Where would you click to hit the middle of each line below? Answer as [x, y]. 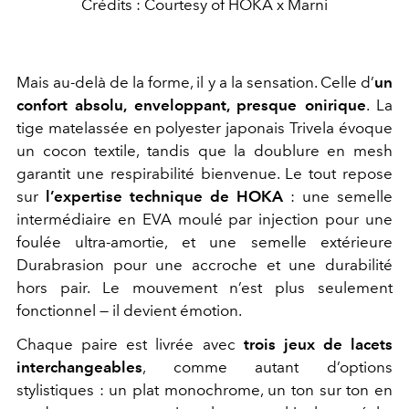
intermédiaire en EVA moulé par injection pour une [204, 219]
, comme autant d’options [267, 367]
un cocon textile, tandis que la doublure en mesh [204, 151]
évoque [366, 128]
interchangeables [79, 367]
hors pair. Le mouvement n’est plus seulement [204, 288]
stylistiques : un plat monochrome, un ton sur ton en [204, 390]
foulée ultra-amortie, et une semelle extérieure [204, 242]
